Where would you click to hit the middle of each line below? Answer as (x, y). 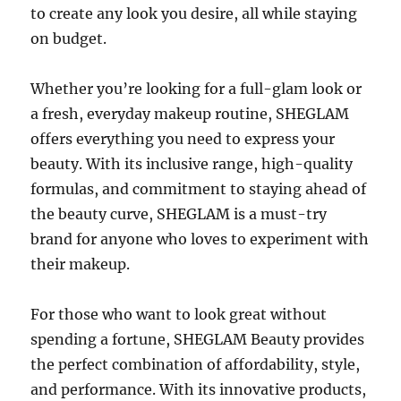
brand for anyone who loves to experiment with (200, 239)
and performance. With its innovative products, (199, 390)
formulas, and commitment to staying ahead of (199, 189)
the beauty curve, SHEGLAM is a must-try (179, 214)
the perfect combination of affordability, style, (196, 365)
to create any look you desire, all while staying (194, 14)
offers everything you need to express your (183, 139)
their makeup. (81, 264)
